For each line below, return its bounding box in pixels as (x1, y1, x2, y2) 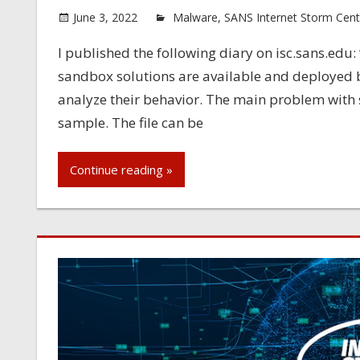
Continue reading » (69, 162, 173, 178)
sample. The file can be (57, 112, 203, 132)
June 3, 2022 (72, 9, 137, 25)
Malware (172, 9, 218, 25)
